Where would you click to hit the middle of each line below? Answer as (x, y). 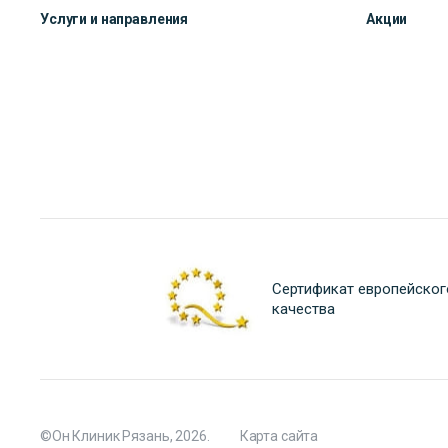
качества (303, 309)
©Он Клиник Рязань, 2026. (125, 436)
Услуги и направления (114, 19)
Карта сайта (279, 436)
